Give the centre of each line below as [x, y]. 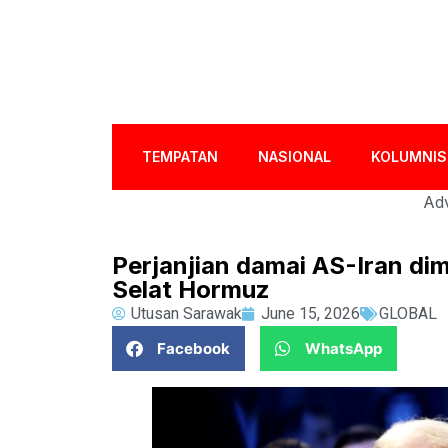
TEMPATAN [180, 156]
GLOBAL [408, 313]
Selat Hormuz [191, 289]
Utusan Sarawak [186, 313]
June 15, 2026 [310, 313]
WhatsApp [343, 348]
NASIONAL [295, 156]
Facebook [193, 348]
